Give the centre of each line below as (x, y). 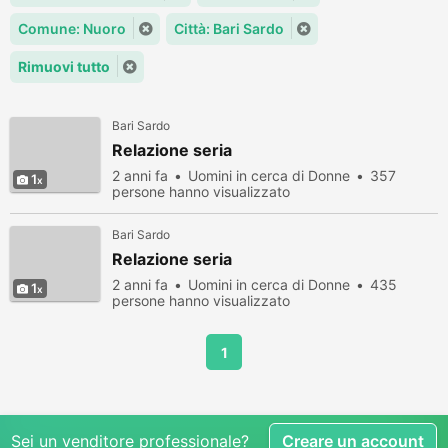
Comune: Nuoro (72, 28)
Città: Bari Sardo (229, 28)
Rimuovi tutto (64, 66)
